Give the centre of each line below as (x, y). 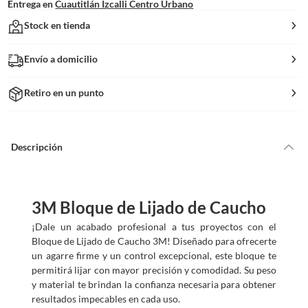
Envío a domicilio (61, 58)
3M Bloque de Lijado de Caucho (149, 207)
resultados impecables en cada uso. (106, 298)
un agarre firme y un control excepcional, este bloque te (154, 255)
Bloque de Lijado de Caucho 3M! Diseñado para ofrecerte (154, 241)
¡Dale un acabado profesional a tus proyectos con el (154, 226)
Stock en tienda (57, 25)
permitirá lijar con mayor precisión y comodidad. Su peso (154, 269)
